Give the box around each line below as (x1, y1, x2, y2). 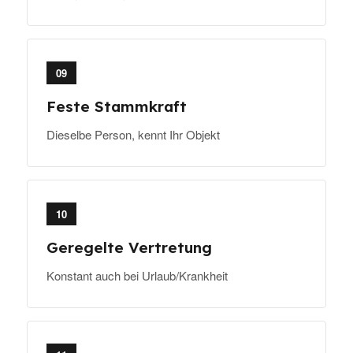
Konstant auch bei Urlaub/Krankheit (46, 267, 228, 284)
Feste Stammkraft (46, 97, 187, 117)
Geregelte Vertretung (46, 238, 212, 258)
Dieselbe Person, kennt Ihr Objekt (46, 126, 220, 143)
